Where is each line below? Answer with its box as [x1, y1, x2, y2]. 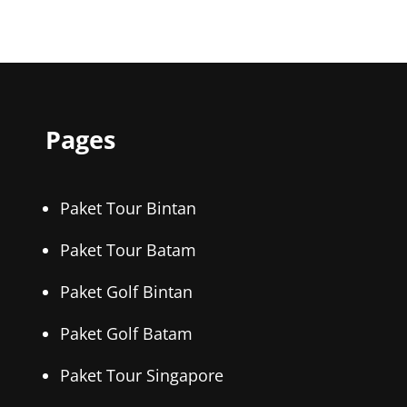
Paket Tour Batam [60, 239, 197, 262]
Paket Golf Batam [60, 323, 194, 345]
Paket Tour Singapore [60, 364, 224, 387]
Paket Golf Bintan [60, 281, 194, 303]
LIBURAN [270, 11, 324, 28]
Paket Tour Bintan [60, 197, 197, 220]
